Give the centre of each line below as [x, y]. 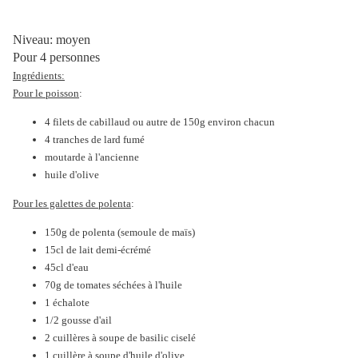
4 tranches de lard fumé [95, 140]
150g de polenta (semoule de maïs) [120, 233]
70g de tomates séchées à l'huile [113, 285]
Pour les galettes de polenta [72, 204]
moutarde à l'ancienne [92, 157]
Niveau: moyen [52, 40]
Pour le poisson [46, 93]
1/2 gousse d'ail [78, 320]
